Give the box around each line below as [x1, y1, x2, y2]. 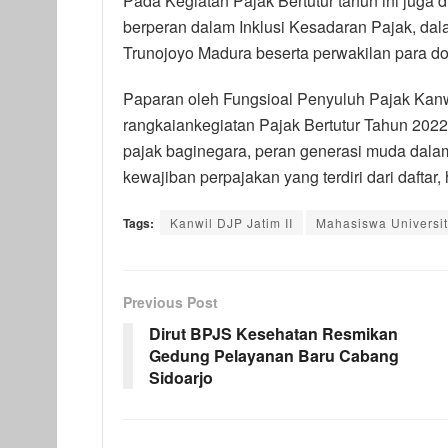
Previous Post [123, 291, 218, 312]
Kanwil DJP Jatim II [170, 213, 293, 231]
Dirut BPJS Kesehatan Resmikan [149, 321, 398, 345]
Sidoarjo [149, 365, 213, 389]
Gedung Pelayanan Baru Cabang [149, 343, 399, 367]
